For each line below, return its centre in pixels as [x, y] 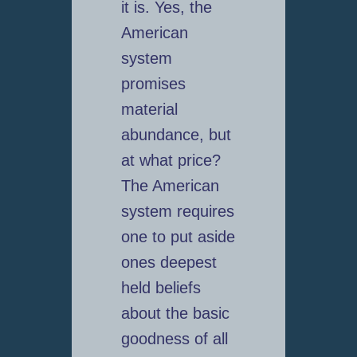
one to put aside [178, 237]
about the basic [175, 314]
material [149, 110]
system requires [177, 212]
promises [153, 84]
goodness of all [174, 339]
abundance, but [176, 135]
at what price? [171, 161]
